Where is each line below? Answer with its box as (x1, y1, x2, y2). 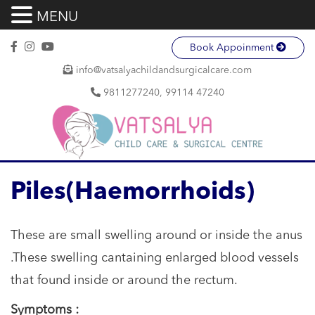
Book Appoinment (190, 43, 276, 53)
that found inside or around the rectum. (11, 274, 238, 287)
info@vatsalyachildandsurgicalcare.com (76, 65, 252, 75)
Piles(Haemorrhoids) (11, 181, 255, 205)
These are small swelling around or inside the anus (11, 229, 302, 242)
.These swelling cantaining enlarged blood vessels (11, 252, 299, 264)
